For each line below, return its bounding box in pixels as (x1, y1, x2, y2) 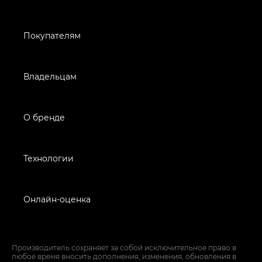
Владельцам (23, 70, 77, 82)
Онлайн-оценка (23, 193, 91, 205)
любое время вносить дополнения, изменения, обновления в (12, 251, 236, 261)
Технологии (23, 152, 74, 164)
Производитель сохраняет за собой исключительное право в (12, 242, 236, 252)
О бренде (23, 111, 65, 123)
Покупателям (23, 29, 81, 41)
